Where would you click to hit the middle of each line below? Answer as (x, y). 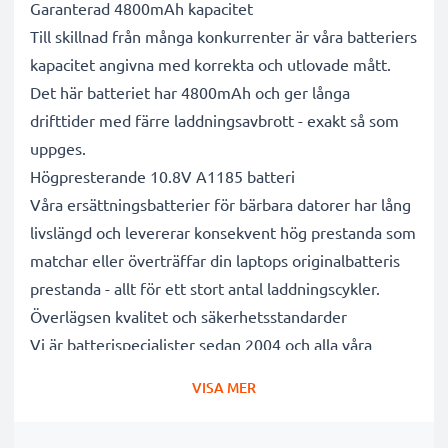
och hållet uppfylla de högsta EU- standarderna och (210, 428)
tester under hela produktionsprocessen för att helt (212, 400)
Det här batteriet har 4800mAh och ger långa (190, 92)
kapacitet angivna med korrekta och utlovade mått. (210, 64)
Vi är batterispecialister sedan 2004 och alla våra (201, 344)
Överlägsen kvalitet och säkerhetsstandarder (188, 316)
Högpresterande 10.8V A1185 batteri (162, 176)
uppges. (58, 148)
